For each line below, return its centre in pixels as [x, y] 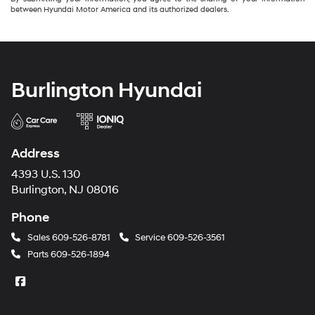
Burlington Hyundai [107, 90]
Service [150, 237]
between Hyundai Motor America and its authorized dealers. [120, 9]
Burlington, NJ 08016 [65, 190]
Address [36, 153]
